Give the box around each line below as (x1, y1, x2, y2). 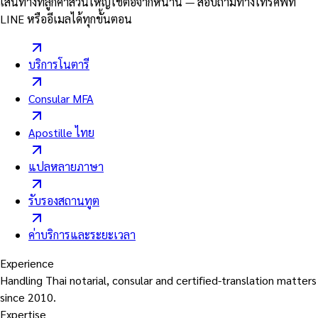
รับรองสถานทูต (28, 193, 99, 209)
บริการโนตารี (28, 57, 89, 72)
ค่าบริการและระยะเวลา (28, 227, 136, 243)
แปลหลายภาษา (28, 159, 104, 175)
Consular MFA (28, 91, 94, 106)
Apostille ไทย (28, 125, 94, 141)
